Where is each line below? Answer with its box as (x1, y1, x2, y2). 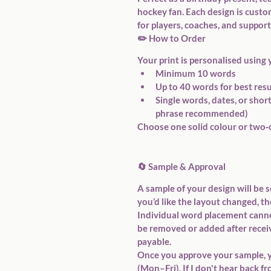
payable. (137, 236, 171, 247)
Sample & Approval (148, 161, 226, 172)
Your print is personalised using (137, 54, 268, 65)
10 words (197, 68, 236, 79)
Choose (137, 121, 171, 132)
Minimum (155, 68, 197, 79)
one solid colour (171, 121, 237, 132)
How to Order (149, 33, 206, 44)
